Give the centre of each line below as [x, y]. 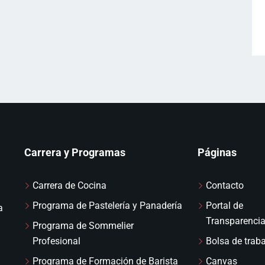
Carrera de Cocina [70, 185]
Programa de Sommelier [83, 225]
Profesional [56, 241]
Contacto [224, 185]
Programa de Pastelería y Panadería [107, 205]
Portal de [224, 205]
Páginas [217, 152]
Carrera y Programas [75, 152]
